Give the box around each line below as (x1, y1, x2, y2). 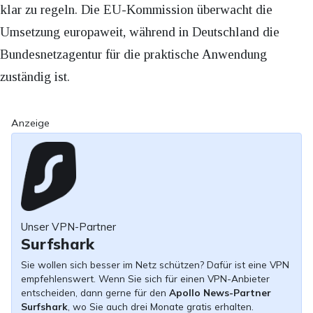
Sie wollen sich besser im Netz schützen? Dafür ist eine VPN (20, 258, 289, 270)
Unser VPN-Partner (20, 219, 116, 233)
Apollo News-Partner (168, 286, 271, 298)
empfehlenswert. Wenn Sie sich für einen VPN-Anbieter (20, 272, 270, 284)
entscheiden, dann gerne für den (20, 286, 169, 298)
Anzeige (11, 116, 50, 129)
